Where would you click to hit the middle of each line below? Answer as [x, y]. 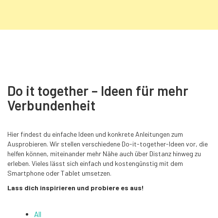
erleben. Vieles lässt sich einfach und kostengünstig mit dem [95, 163]
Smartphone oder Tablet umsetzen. [59, 173]
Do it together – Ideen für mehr [98, 91]
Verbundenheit [51, 105]
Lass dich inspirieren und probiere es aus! [76, 187]
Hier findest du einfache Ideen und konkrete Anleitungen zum [95, 134]
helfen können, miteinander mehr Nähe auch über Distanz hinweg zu [104, 154]
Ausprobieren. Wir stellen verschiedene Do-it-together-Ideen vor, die [108, 144]
